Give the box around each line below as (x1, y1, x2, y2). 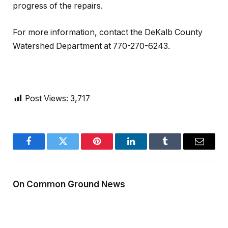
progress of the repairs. (13, 1, 103, 11)
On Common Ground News (13, 179, 125, 189)
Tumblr (164, 144, 191, 154)
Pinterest (96, 144, 128, 154)
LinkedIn (130, 144, 164, 154)
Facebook (28, 144, 64, 154)
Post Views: (25, 93, 68, 103)
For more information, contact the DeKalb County (13, 27, 203, 37)
